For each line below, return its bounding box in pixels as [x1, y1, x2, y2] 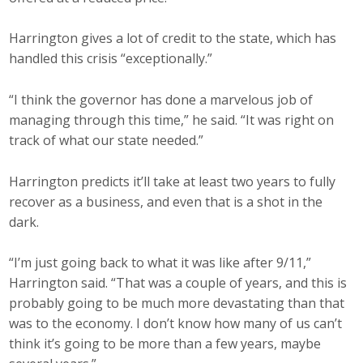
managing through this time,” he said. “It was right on [9, 110, 335, 129]
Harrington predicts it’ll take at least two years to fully [9, 172, 336, 190]
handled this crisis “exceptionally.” [9, 49, 213, 68]
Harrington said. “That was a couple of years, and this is [9, 274, 348, 293]
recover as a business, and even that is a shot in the [9, 192, 323, 211]
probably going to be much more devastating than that [9, 294, 345, 313]
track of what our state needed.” [9, 130, 204, 149]
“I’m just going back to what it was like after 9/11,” [9, 254, 312, 272]
